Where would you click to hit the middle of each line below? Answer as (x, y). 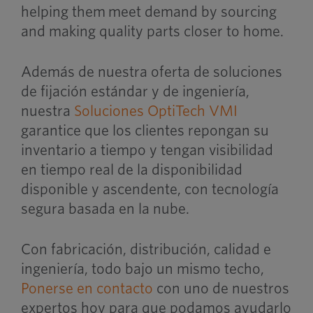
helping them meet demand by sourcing (148, 12)
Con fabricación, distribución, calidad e (146, 249)
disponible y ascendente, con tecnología (150, 189)
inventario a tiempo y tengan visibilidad (147, 150)
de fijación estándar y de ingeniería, (135, 91)
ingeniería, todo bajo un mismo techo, (142, 269)
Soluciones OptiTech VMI (155, 111)
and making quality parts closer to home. (152, 31)
